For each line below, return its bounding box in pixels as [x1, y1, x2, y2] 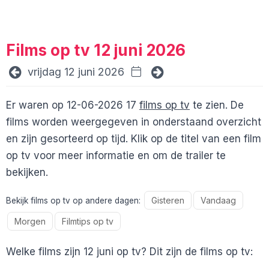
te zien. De [190, 99, 244, 112]
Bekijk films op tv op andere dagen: [6, 196, 143, 206]
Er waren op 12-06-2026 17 [6, 99, 139, 112]
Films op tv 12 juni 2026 [6, 40, 186, 59]
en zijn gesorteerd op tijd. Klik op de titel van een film [6, 133, 261, 145]
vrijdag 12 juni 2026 [27, 65, 124, 79]
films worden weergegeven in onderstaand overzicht [6, 116, 261, 128]
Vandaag [201, 195, 237, 206]
